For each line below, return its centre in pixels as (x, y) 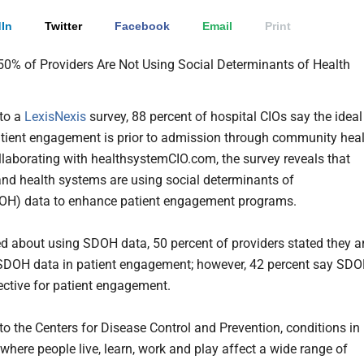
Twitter (63, 26)
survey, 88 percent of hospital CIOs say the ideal (224, 117)
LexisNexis (55, 117)
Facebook (142, 26)
